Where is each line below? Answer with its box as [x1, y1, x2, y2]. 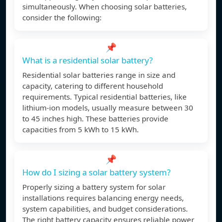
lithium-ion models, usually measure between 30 [22, 103, 193, 113]
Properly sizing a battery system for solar [22, 182, 166, 192]
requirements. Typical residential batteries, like [22, 92, 187, 102]
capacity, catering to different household [22, 81, 163, 91]
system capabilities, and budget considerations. [22, 204, 188, 214]
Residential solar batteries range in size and [22, 70, 175, 80]
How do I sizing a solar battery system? [22, 166, 170, 178]
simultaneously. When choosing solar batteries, [22, 1, 187, 12]
